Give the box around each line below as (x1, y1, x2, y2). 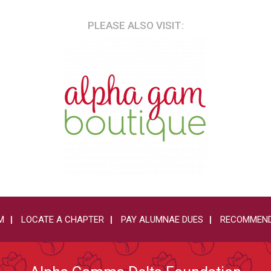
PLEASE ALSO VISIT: (87, 19, 184, 32)
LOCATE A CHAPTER (21, 214, 104, 226)
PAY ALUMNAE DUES (121, 214, 203, 226)
